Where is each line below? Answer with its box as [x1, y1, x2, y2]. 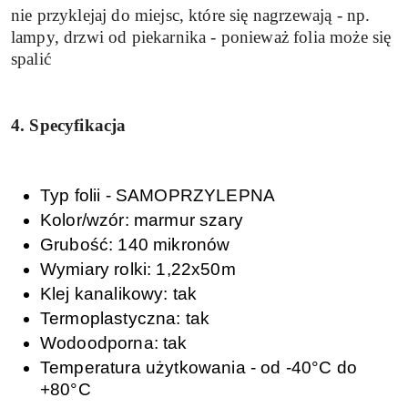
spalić [11, 48, 56, 68]
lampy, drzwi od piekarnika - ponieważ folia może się [11, 26, 392, 46]
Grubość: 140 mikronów [40, 235, 230, 255]
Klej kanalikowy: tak [40, 284, 198, 304]
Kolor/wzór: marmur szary [40, 210, 243, 230]
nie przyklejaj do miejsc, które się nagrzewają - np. [11, 5, 371, 25]
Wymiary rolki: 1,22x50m [40, 260, 236, 280]
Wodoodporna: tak [40, 333, 188, 353]
